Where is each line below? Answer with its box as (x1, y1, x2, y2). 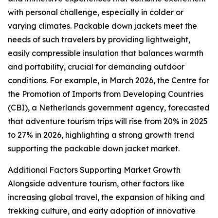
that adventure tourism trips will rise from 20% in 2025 (8, 116, 208, 127)
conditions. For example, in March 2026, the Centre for (8, 75, 209, 86)
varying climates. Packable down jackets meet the (8, 21, 197, 31)
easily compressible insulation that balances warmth (8, 48, 203, 58)
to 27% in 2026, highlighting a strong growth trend (8, 130, 194, 140)
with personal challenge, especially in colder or (8, 7, 183, 18)
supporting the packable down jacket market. (8, 144, 180, 154)
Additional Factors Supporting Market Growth (8, 165, 181, 175)
